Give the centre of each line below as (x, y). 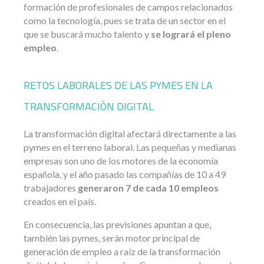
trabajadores (51, 187)
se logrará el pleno (190, 34)
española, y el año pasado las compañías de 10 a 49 (125, 174)
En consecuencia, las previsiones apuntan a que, (117, 224)
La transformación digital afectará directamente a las (130, 133)
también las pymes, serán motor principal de (112, 237)
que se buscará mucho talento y (86, 34)
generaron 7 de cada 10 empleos (148, 187)
